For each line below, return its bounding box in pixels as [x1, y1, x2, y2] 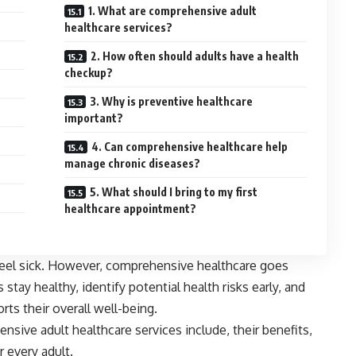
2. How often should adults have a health [91, 49, 300, 64]
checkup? [64, 66, 114, 80]
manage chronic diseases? [64, 157, 201, 171]
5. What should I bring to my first [90, 185, 258, 199]
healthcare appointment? [64, 202, 197, 216]
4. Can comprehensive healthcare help [91, 140, 288, 154]
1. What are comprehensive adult [88, 4, 257, 18]
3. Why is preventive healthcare [90, 95, 253, 109]
